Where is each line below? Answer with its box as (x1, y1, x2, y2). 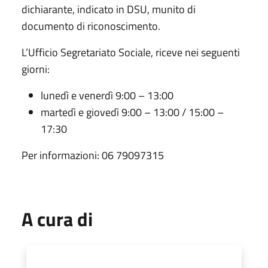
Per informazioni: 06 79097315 (22, 147, 164, 163)
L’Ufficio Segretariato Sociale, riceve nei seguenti (22, 44, 240, 60)
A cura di (22, 204, 93, 233)
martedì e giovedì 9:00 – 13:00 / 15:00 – (41, 103, 224, 120)
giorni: (22, 60, 50, 77)
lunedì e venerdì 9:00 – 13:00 (41, 87, 173, 103)
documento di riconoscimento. (22, 17, 160, 34)
